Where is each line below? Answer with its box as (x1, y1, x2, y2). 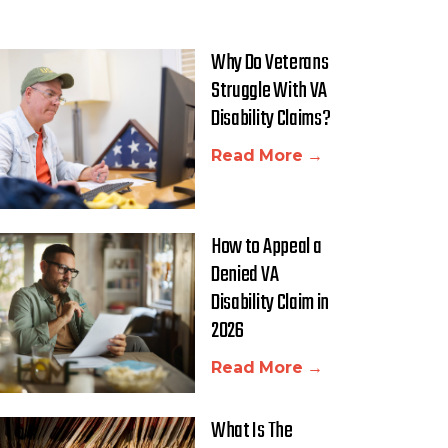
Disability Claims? (211, 102, 331, 136)
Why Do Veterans (211, 46, 329, 80)
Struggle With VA (211, 74, 327, 108)
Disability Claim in (211, 286, 330, 320)
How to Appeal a (211, 230, 322, 264)
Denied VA (211, 258, 279, 292)
